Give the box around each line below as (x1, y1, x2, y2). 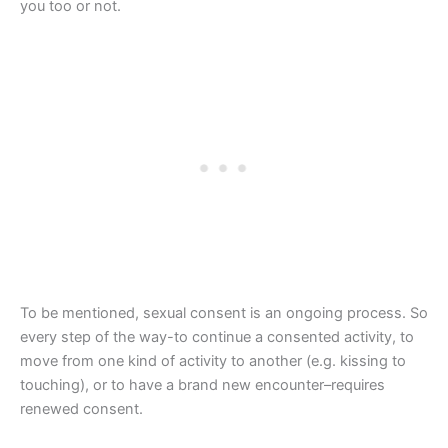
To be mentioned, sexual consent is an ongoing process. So (20, 304, 428, 323)
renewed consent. (20, 400, 143, 419)
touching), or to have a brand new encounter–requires (20, 376, 385, 395)
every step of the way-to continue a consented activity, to (20, 328, 414, 347)
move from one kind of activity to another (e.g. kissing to (20, 352, 406, 371)
